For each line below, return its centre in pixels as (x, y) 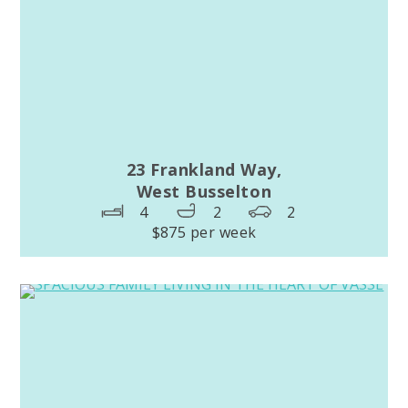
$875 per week (204, 233)
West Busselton (204, 192)
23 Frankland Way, (204, 170)
